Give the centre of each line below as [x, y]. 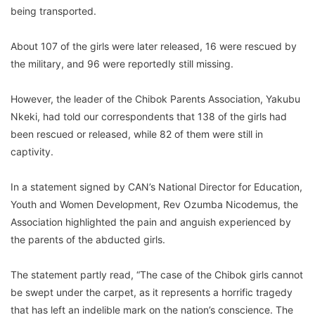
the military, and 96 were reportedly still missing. [122, 63]
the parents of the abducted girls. [88, 239]
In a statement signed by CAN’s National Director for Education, [156, 186]
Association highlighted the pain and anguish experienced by [151, 221]
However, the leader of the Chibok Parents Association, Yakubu [155, 98]
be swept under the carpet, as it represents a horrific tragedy [152, 292]
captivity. [32, 151]
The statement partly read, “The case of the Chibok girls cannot [157, 274]
